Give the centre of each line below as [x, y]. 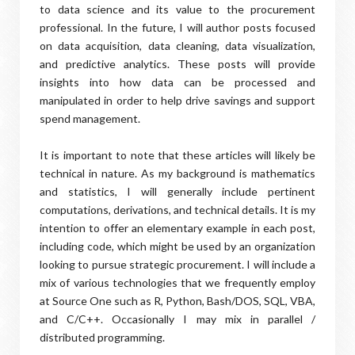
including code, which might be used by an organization [177, 246]
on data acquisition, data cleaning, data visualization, [177, 46]
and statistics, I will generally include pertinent [177, 191]
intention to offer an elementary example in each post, [177, 228]
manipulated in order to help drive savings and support [177, 100]
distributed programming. [102, 337]
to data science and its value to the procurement [177, 9]
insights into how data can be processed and [177, 82]
